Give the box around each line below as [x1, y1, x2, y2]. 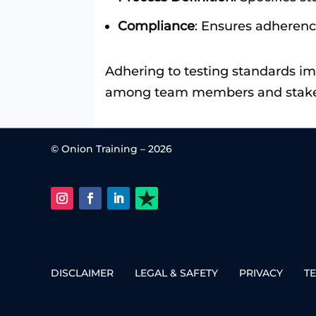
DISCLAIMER [51, 266, 114, 279]
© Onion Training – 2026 [51, 142, 172, 155]
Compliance [118, 18, 195, 34]
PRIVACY [239, 266, 283, 279]
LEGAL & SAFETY [135, 266, 218, 279]
